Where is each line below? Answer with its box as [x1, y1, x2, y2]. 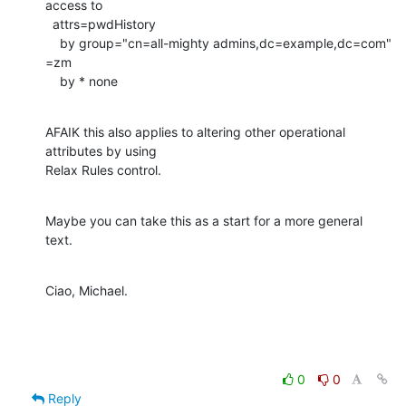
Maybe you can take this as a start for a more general [45, 213, 362, 229]
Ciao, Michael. [45, 283, 128, 299]
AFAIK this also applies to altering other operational [45, 124, 345, 140]
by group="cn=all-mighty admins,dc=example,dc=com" [45, 35, 60, 52]
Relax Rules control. [45, 162, 161, 179]
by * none [60, 73, 118, 90]
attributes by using [45, 143, 157, 159]
